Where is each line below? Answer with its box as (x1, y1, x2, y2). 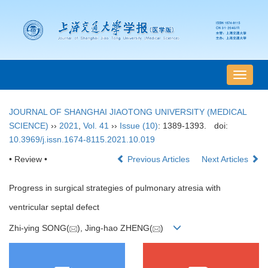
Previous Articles (125, 154, 192, 165)
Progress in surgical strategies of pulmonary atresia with (9, 183, 221, 193)
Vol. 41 (83, 121, 109, 131)
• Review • (9, 154, 47, 165)
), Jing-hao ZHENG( (77, 223, 153, 233)
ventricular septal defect (9, 202, 99, 212)
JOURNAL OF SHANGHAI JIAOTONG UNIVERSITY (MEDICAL (9, 107, 246, 117)
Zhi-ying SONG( (9, 223, 69, 233)
